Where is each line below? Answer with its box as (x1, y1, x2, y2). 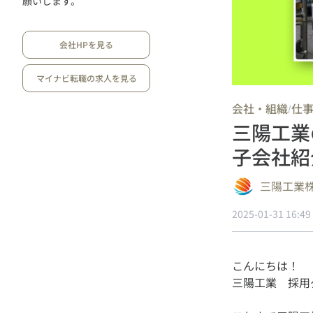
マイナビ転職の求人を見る (36, 71, 137, 84)
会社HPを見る (59, 38, 113, 50)
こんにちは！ (232, 257, 299, 274)
